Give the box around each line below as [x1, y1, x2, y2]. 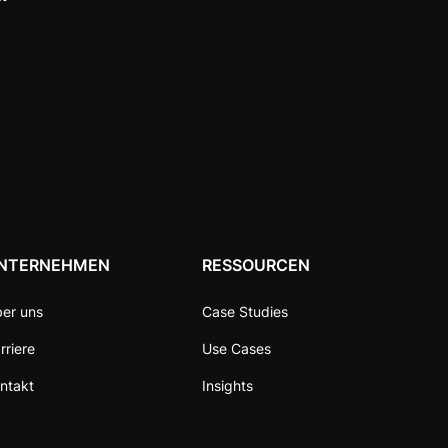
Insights [202, 376, 254, 394]
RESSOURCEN [202, 254, 311, 275]
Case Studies [202, 302, 289, 320]
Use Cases [202, 339, 272, 357]
